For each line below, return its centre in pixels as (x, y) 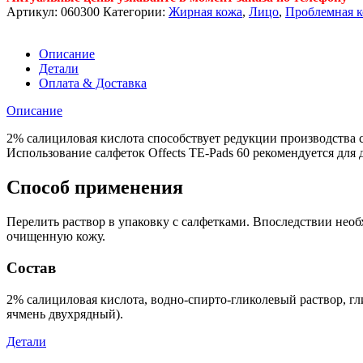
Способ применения (95, 188)
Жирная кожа (205, 12)
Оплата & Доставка (93, 83)
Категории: (136, 12)
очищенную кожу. (56, 237)
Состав (31, 267)
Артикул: (34, 12)
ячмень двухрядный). (65, 314)
